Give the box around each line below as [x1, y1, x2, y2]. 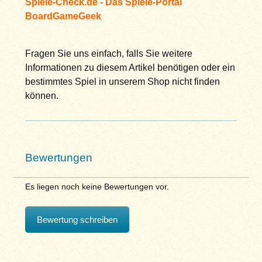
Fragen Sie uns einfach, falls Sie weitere [25, 48, 192, 58]
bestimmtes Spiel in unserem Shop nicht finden [25, 76, 220, 87]
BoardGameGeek [25, 11, 101, 21]
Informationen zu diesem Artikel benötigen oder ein [25, 62, 235, 73]
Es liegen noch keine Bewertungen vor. [25, 182, 169, 192]
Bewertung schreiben [36, 215, 118, 225]
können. [25, 90, 58, 101]
